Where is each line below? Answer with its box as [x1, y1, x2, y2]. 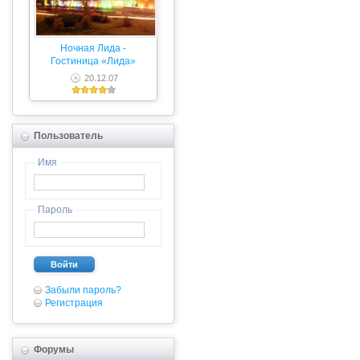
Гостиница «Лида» [51, 55, 136, 67]
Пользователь [29, 130, 103, 141]
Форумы [29, 344, 74, 355]
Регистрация [45, 297, 103, 309]
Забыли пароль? [45, 284, 121, 296]
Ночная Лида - [60, 43, 126, 54]
